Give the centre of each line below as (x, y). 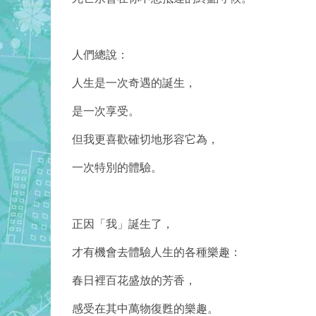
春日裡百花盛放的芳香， (134, 281)
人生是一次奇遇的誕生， (134, 83)
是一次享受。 (106, 111)
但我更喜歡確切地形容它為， (145, 140)
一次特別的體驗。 (117, 168)
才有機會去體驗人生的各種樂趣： (157, 253)
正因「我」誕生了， (123, 224)
